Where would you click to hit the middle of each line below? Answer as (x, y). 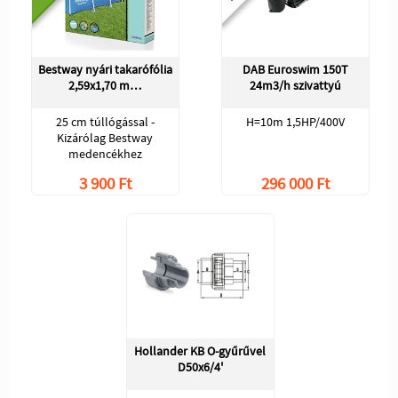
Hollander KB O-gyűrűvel (200, 350)
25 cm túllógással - (105, 121)
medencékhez (105, 153)
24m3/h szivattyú (295, 85)
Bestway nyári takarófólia (105, 69)
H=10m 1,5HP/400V (295, 121)
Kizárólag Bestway (105, 137)
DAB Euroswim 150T (295, 69)
